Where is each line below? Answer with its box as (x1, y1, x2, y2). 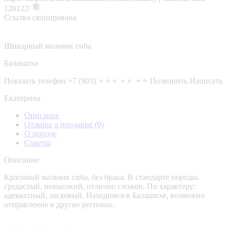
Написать (190, 76, 222, 85)
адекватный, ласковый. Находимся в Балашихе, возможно (4, 191, 205, 200)
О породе (24, 129, 57, 138)
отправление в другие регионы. (4, 200, 114, 209)
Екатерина (4, 93, 41, 102)
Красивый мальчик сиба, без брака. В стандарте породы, (4, 172, 200, 181)
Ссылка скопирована (4, 13, 77, 22)
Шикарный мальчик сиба (4, 41, 91, 50)
